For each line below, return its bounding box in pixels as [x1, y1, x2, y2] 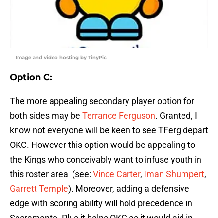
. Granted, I [155, 110, 197, 121]
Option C [10, 72, 50, 83]
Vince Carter [93, 169, 140, 180]
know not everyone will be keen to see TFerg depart [10, 125, 208, 136]
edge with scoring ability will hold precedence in [10, 198, 192, 209]
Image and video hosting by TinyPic [16, 54, 107, 61]
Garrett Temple [10, 183, 68, 194]
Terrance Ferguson [82, 110, 155, 121]
